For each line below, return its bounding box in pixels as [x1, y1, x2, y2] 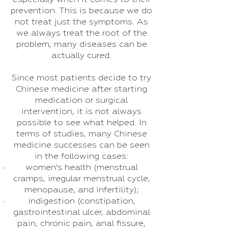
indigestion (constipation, [27, 197, 135, 206]
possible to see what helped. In [16, 119, 147, 127]
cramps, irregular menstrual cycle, [13, 175, 150, 183]
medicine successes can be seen [13, 141, 150, 150]
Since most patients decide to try [12, 74, 151, 82]
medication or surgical [35, 96, 128, 105]
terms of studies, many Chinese [16, 130, 147, 138]
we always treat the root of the [16, 29, 147, 38]
